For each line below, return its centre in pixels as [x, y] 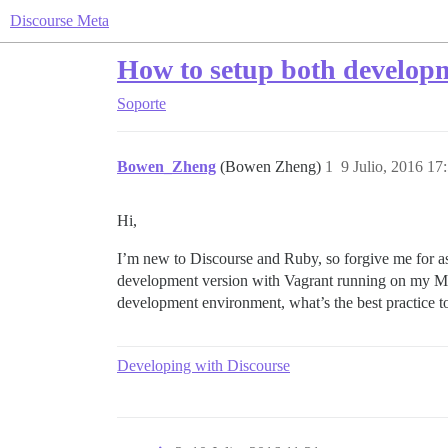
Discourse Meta [59, 20]
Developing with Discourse [203, 365]
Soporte [141, 103]
